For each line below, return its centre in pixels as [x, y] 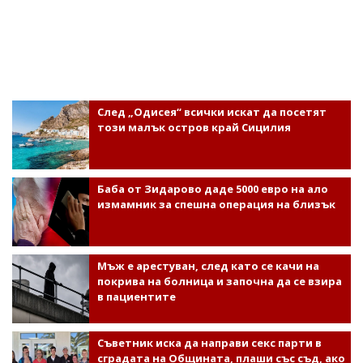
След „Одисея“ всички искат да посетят [211, 111]
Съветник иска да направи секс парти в [209, 342]
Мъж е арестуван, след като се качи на [208, 265]
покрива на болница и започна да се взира [219, 281]
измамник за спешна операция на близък [216, 204]
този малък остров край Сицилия [194, 127]
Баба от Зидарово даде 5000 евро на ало [212, 188]
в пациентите [136, 296]
